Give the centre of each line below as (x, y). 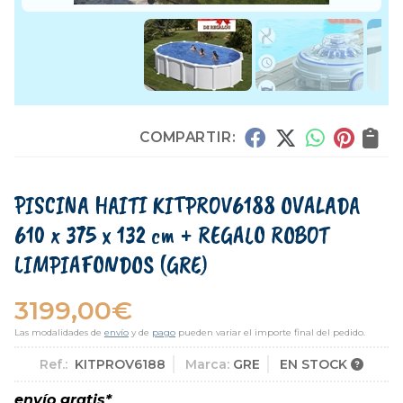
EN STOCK (315, 365)
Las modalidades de (59, 333)
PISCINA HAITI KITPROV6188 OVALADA (187, 206)
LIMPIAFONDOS (84, 265)
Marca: (207, 365)
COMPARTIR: (188, 137)
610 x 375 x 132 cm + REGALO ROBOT (172, 235)
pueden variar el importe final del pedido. (270, 333)
